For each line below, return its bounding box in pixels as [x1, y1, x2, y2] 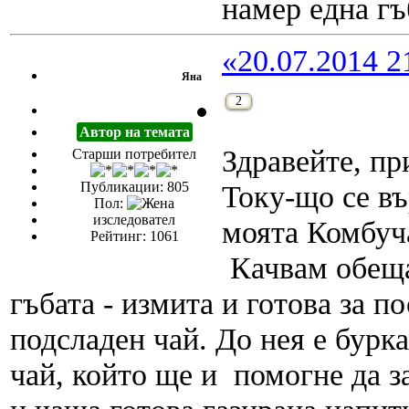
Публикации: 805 [79, 179, 189, 195]
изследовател [93, 212, 175, 228]
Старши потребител [72, 146, 196, 163]
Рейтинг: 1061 [89, 228, 179, 245]
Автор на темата [79, 124, 190, 141]
